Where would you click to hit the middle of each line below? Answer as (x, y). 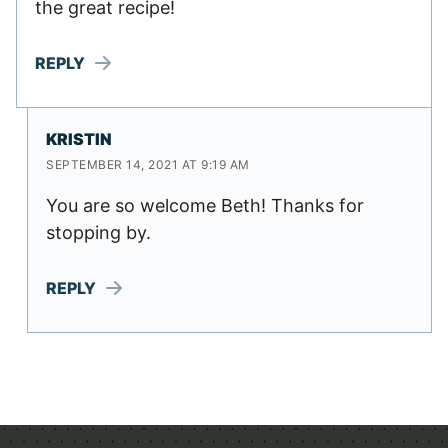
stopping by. (98, 232)
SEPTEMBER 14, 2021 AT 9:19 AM (148, 164)
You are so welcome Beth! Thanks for (205, 205)
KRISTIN (79, 138)
